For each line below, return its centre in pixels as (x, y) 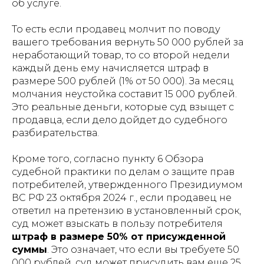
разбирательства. (55, 133)
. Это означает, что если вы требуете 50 (143, 250)
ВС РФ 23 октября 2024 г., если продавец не (122, 198)
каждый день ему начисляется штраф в (110, 68)
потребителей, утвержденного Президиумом (127, 185)
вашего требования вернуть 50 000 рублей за (128, 42)
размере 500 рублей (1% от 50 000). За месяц (123, 81)
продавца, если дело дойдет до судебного (120, 120)
